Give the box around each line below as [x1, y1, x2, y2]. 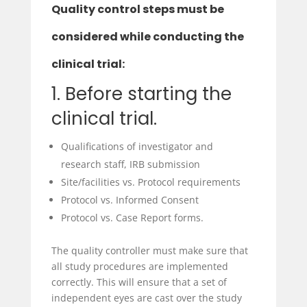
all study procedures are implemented [51, 259, 228, 273]
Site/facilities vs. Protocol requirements [60, 175, 241, 188]
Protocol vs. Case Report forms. [60, 210, 204, 224]
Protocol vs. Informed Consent [60, 193, 199, 206]
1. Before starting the [51, 81, 232, 106]
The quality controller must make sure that [51, 243, 248, 257]
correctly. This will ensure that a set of [51, 275, 227, 288]
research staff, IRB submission [60, 157, 200, 171]
